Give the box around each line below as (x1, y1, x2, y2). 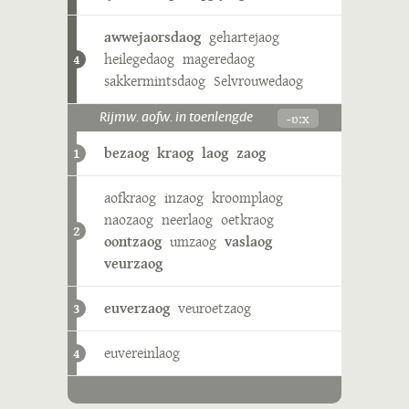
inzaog (164, 187, 204, 208)
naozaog (104, 209, 153, 230)
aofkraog (104, 187, 156, 208)
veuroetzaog (178, 298, 251, 319)
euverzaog (104, 298, 170, 319)
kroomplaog (212, 187, 283, 208)
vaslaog (225, 231, 272, 252)
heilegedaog (104, 48, 174, 69)
